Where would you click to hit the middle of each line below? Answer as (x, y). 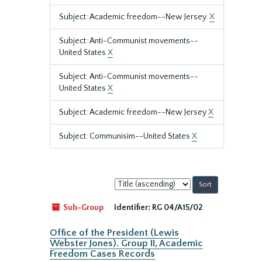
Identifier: (132, 208)
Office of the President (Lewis (114, 233)
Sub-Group (82, 208)
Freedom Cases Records (102, 254)
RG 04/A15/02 (177, 208)
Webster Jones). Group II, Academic (126, 243)
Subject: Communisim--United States (125, 136)
